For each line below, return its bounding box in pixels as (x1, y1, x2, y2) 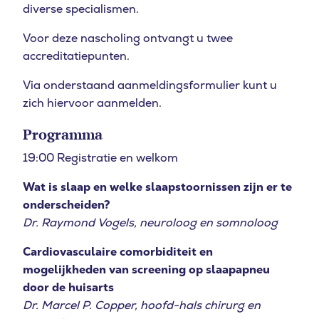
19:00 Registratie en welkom (23, 150, 178, 166)
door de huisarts (23, 280, 114, 296)
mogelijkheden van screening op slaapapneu (23, 262, 270, 278)
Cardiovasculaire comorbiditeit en (23, 244, 213, 260)
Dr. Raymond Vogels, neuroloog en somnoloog (23, 215, 278, 231)
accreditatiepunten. (23, 48, 130, 64)
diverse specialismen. (23, 1, 139, 17)
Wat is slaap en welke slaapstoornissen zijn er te (23, 179, 292, 195)
